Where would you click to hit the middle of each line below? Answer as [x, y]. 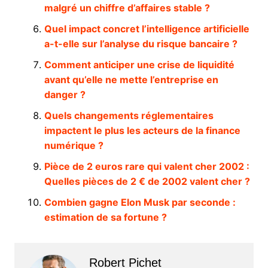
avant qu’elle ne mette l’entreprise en [131, 79]
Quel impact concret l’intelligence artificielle [147, 28]
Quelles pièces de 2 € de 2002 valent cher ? [147, 181]
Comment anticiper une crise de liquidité [139, 64]
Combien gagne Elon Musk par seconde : [140, 202]
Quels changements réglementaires [129, 115]
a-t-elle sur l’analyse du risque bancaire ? [141, 43]
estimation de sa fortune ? [105, 217]
